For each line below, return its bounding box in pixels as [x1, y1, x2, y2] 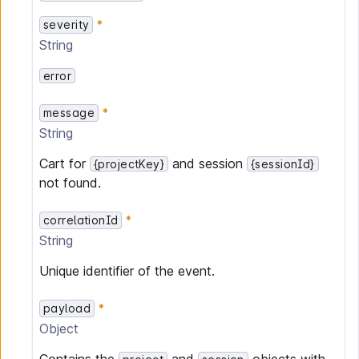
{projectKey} [94, 157, 165, 171]
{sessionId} [251, 157, 315, 171]
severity [43, 18, 90, 31]
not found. [39, 175, 101, 191]
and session [168, 155, 248, 171]
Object [39, 321, 79, 337]
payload [43, 301, 91, 315]
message [43, 106, 95, 119]
